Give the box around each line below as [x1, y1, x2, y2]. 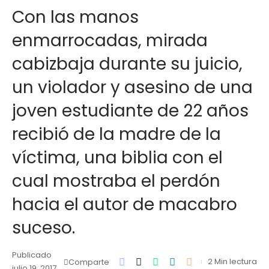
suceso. [12, 216, 75, 240]
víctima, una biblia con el [12, 146, 223, 169]
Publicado [12, 249, 52, 261]
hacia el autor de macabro [12, 193, 237, 216]
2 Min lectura [208, 256, 257, 267]
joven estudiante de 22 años [12, 99, 249, 122]
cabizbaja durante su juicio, [12, 52, 243, 76]
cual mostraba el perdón [12, 169, 220, 193]
